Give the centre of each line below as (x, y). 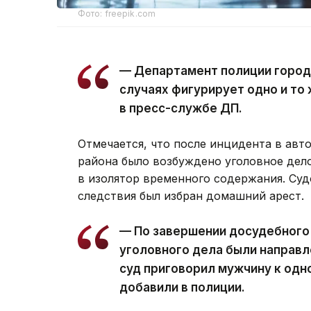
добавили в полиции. (182, 288)
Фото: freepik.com (117, 14)
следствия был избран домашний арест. (191, 196)
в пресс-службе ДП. (181, 109)
